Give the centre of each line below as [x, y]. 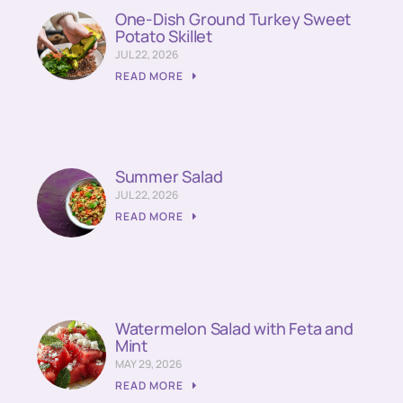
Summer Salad [169, 176]
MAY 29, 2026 [148, 363]
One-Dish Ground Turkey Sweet [233, 18]
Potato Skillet [164, 36]
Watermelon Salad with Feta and [234, 328]
